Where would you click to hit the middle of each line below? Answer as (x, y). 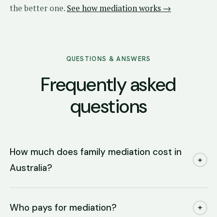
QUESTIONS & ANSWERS (108, 59)
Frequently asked (108, 85)
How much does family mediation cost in (96, 152)
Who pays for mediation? (63, 208)
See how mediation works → (119, 8)
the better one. (38, 8)
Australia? (31, 168)
